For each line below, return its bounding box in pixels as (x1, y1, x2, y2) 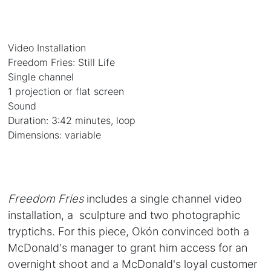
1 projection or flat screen (8, 85, 125, 97)
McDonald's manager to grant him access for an (8, 240, 248, 254)
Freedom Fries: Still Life (8, 56, 116, 68)
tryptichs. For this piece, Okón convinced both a (8, 224, 250, 238)
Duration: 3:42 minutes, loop (8, 114, 136, 126)
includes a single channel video (83, 191, 243, 205)
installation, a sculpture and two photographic (8, 207, 241, 221)
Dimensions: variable (8, 128, 102, 141)
